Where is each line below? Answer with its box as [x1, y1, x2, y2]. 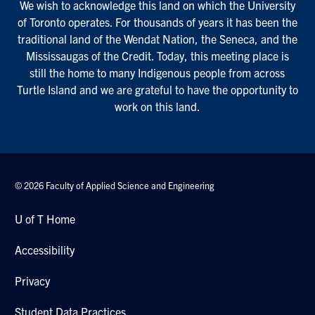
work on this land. [114, 98, 200, 113]
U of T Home [15, 211, 76, 226]
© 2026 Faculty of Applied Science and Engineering [15, 179, 215, 191]
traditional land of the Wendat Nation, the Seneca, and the [17, 31, 297, 46]
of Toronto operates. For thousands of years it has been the [17, 14, 297, 29]
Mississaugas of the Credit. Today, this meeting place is [25, 48, 289, 63]
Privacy [15, 273, 51, 288]
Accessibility [15, 242, 75, 257]
